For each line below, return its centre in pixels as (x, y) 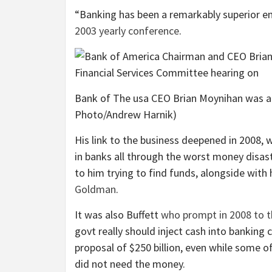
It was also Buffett (118, 215)
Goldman (95, 189)
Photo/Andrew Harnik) (126, 115)
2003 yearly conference (127, 31)
